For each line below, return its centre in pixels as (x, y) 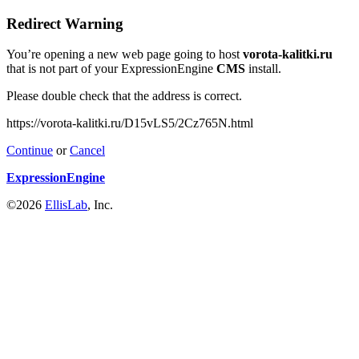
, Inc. (100, 205)
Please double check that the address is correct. (124, 96)
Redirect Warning (65, 23)
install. (263, 69)
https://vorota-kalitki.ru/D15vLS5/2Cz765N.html (130, 123)
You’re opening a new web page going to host (125, 54)
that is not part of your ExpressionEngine (111, 69)
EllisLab (66, 205)
